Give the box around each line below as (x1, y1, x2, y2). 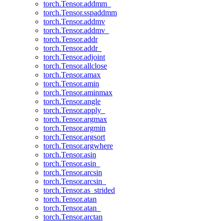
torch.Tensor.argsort (43, 133, 105, 141)
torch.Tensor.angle (43, 97, 101, 106)
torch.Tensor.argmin (43, 124, 106, 132)
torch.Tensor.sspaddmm (43, 8, 117, 17)
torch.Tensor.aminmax (43, 88, 112, 97)
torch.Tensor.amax (43, 71, 101, 79)
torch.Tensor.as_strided (43, 186, 115, 194)
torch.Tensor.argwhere (43, 142, 113, 150)
